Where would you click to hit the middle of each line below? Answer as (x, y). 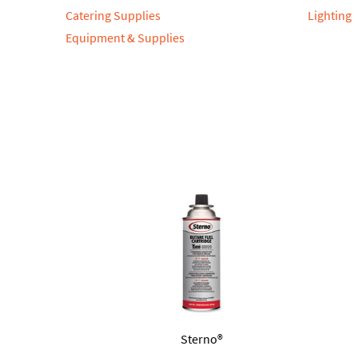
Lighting (329, 15)
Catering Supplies (113, 15)
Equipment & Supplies (125, 37)
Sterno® (201, 338)
